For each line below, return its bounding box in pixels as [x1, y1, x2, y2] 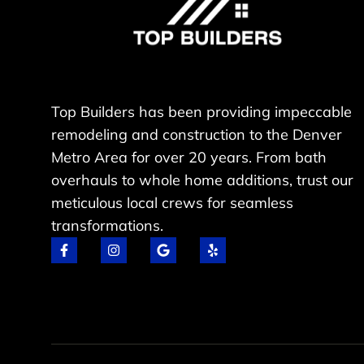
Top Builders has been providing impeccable [51, 102, 352, 122]
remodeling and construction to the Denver [51, 125, 342, 145]
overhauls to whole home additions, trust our [51, 171, 353, 190]
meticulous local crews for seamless [51, 193, 293, 213]
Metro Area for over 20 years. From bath [51, 148, 327, 167]
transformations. [51, 216, 163, 236]
